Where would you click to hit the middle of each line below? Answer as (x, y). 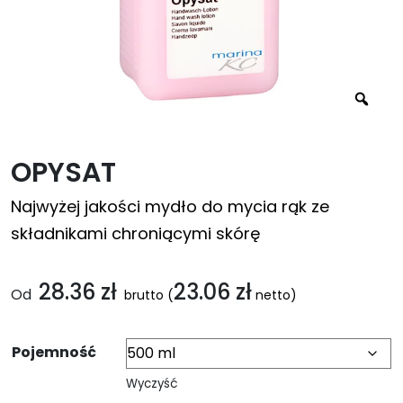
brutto (142, 295)
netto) (274, 295)
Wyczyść (152, 384)
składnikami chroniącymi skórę (135, 233)
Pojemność (54, 352)
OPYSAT (63, 173)
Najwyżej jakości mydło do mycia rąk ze (170, 206)
